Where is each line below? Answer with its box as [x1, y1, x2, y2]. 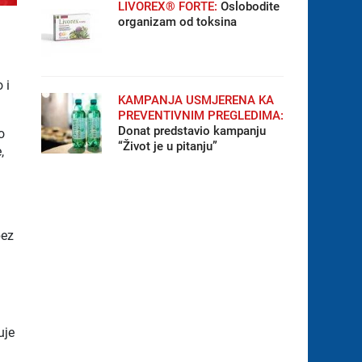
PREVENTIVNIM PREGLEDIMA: [117, 108, 284, 123]
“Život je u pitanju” [117, 139, 217, 154]
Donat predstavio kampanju [117, 124, 266, 138]
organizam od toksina [117, 15, 237, 29]
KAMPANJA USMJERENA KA [117, 93, 274, 107]
